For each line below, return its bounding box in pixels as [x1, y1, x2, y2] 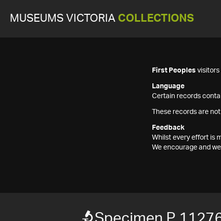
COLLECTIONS [118, 13, 194, 24]
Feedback [152, 124, 184, 131]
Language [152, 83, 184, 90]
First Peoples [152, 67, 196, 74]
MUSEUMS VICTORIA [10, 13, 118, 24]
